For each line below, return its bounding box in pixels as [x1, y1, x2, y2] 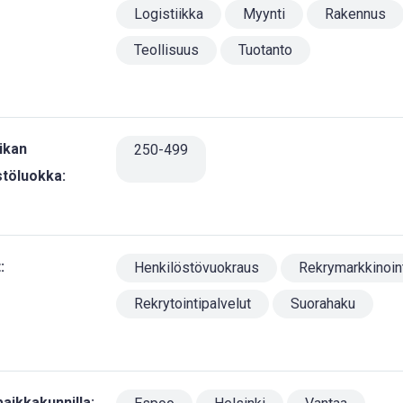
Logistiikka [133, 5, 203, 22]
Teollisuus [133, 41, 199, 58]
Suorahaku [290, 295, 355, 312]
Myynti [242, 5, 285, 22]
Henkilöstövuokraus [133, 259, 259, 276]
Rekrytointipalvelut [133, 295, 251, 312]
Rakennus [324, 5, 386, 22]
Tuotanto [237, 41, 292, 58]
